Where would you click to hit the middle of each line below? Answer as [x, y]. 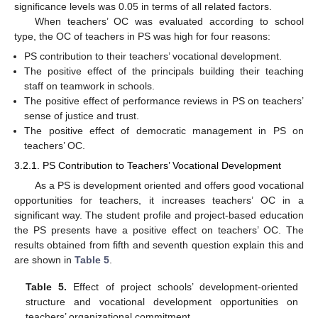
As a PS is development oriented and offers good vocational [169, 185]
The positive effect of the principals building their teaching [164, 71]
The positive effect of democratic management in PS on [164, 131]
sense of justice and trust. [82, 116]
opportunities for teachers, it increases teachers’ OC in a [159, 200]
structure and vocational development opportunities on [162, 301]
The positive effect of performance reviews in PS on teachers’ [164, 101]
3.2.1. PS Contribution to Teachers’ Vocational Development [148, 166]
